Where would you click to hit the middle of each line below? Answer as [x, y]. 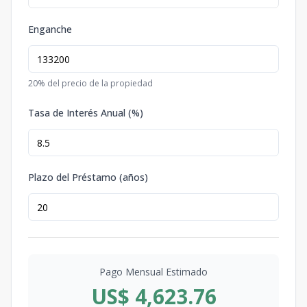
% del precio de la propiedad [95, 84]
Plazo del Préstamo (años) [88, 177]
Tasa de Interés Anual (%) [86, 113]
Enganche [50, 29]
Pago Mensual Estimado [153, 272]
